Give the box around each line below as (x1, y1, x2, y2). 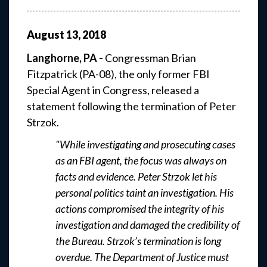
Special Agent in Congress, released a (27, 83, 199, 97)
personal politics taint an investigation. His (55, 186, 234, 200)
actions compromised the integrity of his (55, 202, 224, 216)
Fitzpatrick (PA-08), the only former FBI (27, 67, 210, 81)
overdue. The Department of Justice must (55, 250, 229, 264)
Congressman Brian (105, 51, 196, 65)
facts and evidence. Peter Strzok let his (55, 170, 217, 184)
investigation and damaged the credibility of (55, 218, 240, 232)
